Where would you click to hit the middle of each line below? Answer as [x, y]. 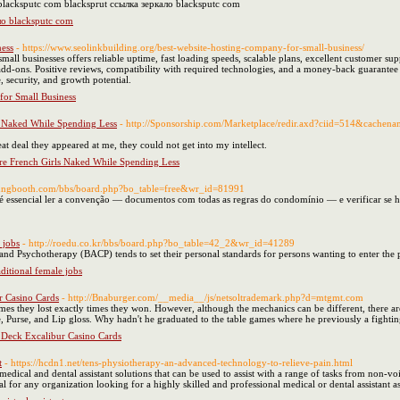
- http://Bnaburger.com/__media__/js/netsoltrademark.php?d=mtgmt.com [212, 297]
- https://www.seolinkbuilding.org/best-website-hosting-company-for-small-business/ [190, 47]
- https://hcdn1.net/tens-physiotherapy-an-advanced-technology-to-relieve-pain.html [179, 362]
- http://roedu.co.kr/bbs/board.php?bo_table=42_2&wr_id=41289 [158, 243]
